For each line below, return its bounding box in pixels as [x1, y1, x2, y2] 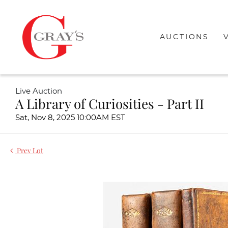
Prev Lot [15, 146, 43, 155]
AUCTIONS [159, 33, 209, 41]
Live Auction [15, 88, 62, 95]
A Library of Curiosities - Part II [15, 95, 204, 112]
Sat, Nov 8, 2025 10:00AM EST [15, 114, 125, 122]
